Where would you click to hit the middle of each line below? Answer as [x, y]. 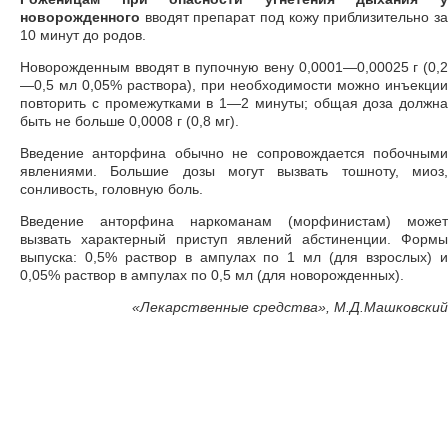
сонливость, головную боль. [111, 189]
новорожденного [80, 17]
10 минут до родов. [83, 35]
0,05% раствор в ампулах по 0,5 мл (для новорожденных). [212, 275]
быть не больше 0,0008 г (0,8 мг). [129, 121]
